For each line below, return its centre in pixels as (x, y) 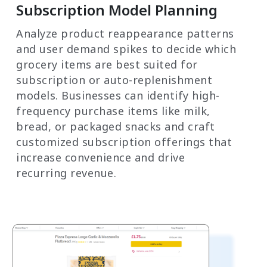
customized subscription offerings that (124, 142)
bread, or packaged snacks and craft (116, 126)
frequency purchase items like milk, (113, 111)
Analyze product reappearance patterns (125, 33)
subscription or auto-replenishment (114, 80)
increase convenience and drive (100, 157)
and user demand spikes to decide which (126, 49)
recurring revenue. (66, 173)
